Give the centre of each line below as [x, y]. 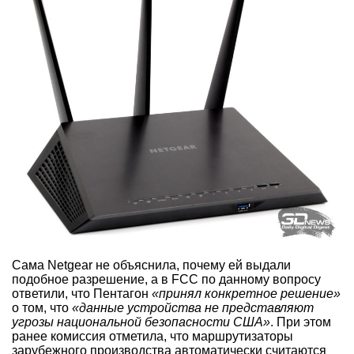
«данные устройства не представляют [193, 308]
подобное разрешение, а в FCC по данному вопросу [166, 280]
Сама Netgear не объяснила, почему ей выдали [151, 265]
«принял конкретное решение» [246, 294]
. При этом [301, 322]
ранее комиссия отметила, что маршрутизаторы [153, 337]
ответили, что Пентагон [82, 294]
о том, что [42, 308]
